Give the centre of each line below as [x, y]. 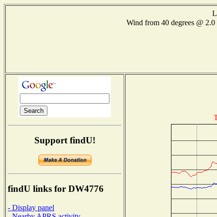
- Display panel [31, 207]
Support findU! [65, 140]
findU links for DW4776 [56, 189]
